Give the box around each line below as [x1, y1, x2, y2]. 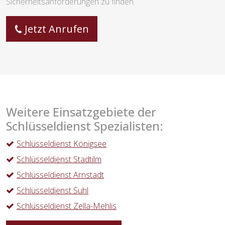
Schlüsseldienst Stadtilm [17, 154, 101, 165]
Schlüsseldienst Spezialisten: [6, 118, 163, 135]
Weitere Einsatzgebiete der [6, 104, 156, 121]
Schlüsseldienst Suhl [17, 185, 88, 196]
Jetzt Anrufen [25, 22, 89, 36]
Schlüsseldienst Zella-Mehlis [17, 200, 117, 212]
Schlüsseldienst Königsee [17, 138, 106, 150]
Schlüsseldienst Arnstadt [17, 169, 104, 181]
